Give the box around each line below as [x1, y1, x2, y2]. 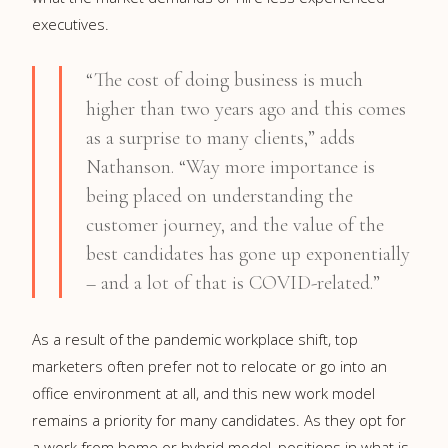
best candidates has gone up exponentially [86, 241, 410, 266]
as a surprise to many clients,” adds [86, 125, 355, 150]
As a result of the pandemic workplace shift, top [32, 328, 358, 349]
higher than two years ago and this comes [86, 96, 406, 121]
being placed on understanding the [86, 183, 353, 208]
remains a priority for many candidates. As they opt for [32, 409, 406, 430]
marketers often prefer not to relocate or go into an [32, 355, 387, 376]
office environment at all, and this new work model [32, 382, 375, 403]
